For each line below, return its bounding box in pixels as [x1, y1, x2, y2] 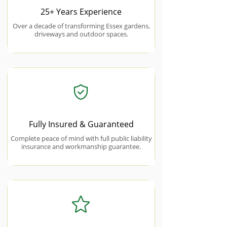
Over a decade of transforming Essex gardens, [12, 21, 150, 30]
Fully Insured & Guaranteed [28, 119, 134, 130]
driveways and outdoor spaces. [34, 29, 128, 39]
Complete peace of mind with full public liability [10, 134, 152, 143]
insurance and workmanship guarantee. [21, 142, 141, 151]
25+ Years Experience [41, 6, 122, 17]
